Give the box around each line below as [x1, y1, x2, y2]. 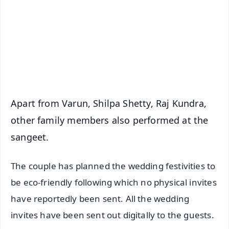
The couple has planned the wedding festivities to [11, 160, 216, 172]
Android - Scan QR [108, 37, 172, 48]
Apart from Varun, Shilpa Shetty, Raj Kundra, [11, 97, 207, 109]
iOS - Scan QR [117, 60, 164, 70]
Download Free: [62, 21, 117, 31]
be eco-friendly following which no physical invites [11, 176, 217, 189]
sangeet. [11, 130, 49, 143]
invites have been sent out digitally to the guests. [11, 209, 214, 221]
